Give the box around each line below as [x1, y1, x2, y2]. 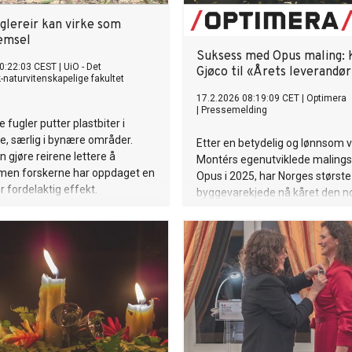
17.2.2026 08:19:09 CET [196, 93, 299, 104]
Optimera [306, 93, 346, 104]
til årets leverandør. [196, 219, 291, 232]
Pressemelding [201, 104, 267, 115]
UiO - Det [64, 61, 101, 72]
